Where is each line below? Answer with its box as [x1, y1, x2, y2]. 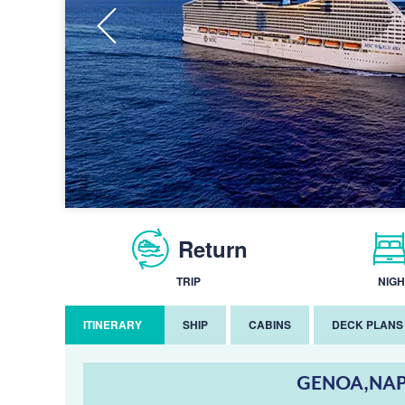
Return [178, 232, 248, 264]
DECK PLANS [332, 316, 403, 333]
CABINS [249, 316, 291, 333]
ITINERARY [83, 316, 142, 333]
